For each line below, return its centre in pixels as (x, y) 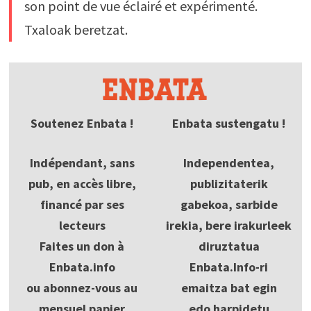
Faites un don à (82, 246)
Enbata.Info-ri (229, 267)
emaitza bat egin (229, 287)
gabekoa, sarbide (229, 204)
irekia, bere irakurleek (229, 225)
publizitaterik (229, 183)
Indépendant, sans (82, 162)
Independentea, (229, 162)
